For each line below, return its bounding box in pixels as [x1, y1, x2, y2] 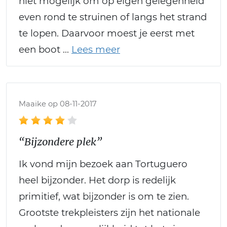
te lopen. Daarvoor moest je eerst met [19, 27, 195, 39]
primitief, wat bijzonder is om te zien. [19, 190, 189, 202]
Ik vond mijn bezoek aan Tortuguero [19, 158, 187, 170]
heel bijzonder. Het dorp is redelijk [19, 174, 176, 186]
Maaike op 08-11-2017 [19, 99, 97, 108]
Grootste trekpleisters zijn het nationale [19, 206, 200, 218]
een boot [19, 43, 63, 55]
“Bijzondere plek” [19, 135, 102, 148]
